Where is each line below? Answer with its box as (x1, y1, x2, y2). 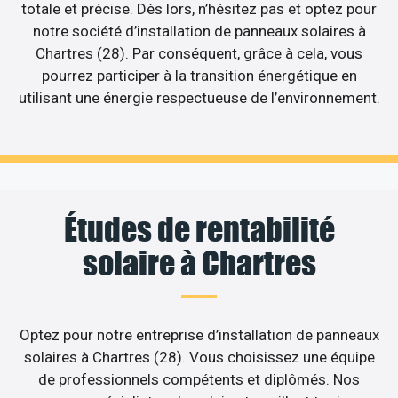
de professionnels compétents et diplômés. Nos (38, 370, 360, 388)
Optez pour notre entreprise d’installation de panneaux (19, 325, 379, 344)
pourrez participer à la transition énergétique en (41, 67, 357, 85)
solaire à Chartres (82, 243, 316, 283)
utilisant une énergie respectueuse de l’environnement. (18, 89, 380, 107)
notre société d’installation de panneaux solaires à (32, 22, 366, 41)
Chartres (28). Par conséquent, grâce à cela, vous (36, 44, 362, 63)
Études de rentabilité (63, 209, 335, 249)
